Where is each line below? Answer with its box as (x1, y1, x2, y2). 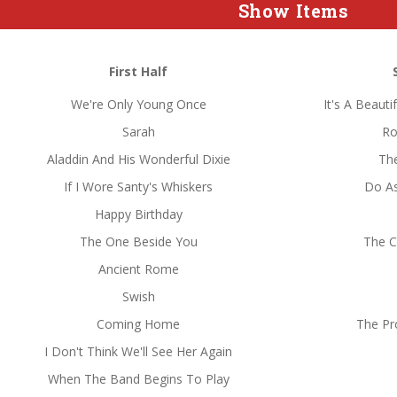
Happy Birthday (94, 206, 183, 222)
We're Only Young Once (70, 96, 206, 113)
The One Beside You (79, 233, 198, 250)
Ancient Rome (97, 261, 179, 277)
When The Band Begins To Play (47, 370, 230, 387)
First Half (109, 63, 167, 80)
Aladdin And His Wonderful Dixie (46, 151, 230, 167)
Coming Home (97, 315, 180, 332)
